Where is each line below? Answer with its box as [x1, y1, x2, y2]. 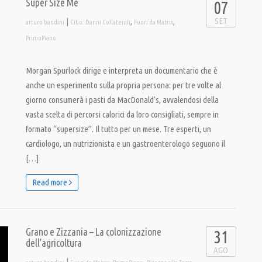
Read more [32, 177, 69, 187]
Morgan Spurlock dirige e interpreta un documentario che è [26, 65, 218, 75]
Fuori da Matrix [134, 19, 173, 26]
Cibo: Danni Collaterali [70, 19, 130, 26]
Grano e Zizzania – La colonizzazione [26, 226, 161, 237]
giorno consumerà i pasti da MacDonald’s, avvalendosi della [26, 95, 219, 105]
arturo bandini [26, 19, 64, 26]
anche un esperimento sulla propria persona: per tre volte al [26, 80, 221, 90]
